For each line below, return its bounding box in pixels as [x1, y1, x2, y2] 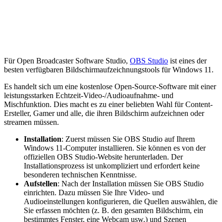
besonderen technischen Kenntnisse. [24, 170, 137, 179]
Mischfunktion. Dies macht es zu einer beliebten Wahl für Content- [4, 100, 213, 109]
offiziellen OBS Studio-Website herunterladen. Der [24, 152, 183, 161]
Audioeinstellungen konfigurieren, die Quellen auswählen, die [24, 197, 218, 206]
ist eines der [168, 56, 207, 65]
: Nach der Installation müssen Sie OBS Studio [57, 179, 204, 188]
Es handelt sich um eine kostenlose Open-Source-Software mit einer [4, 82, 216, 91]
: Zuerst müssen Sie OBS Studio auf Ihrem [61, 134, 195, 143]
